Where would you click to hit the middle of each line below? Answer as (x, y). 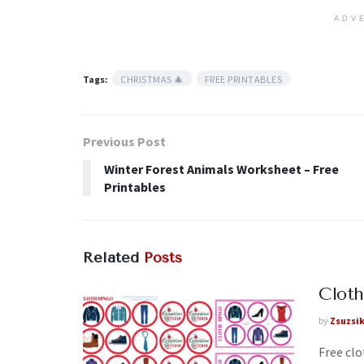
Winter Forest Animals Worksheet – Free (221, 169)
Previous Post (124, 141)
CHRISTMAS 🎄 (152, 79)
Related (111, 257)
